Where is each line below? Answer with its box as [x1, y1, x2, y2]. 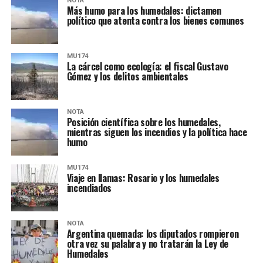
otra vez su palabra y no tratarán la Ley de [66, 237, 228, 251]
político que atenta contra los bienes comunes [66, 14, 244, 28]
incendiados [66, 181, 112, 195]
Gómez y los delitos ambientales [66, 69, 188, 83]
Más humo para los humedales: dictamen [66, 4, 221, 18]
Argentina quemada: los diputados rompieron [66, 227, 239, 241]
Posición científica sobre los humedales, [66, 115, 221, 129]
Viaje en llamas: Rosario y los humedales [66, 171, 220, 185]
